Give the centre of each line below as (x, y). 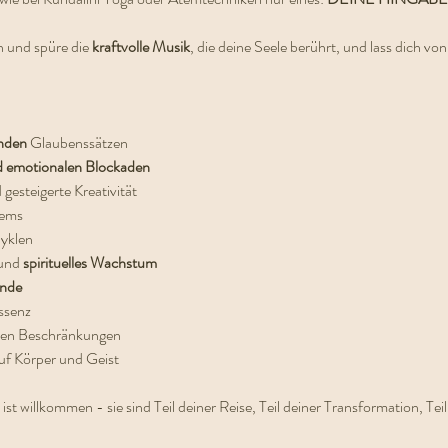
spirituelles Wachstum (89, 262)
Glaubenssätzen (78, 142)
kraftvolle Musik (140, 46)
